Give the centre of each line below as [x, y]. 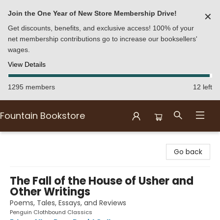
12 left [203, 87]
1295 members [31, 87]
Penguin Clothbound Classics [51, 212]
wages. [19, 50]
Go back [188, 152]
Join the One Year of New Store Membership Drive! [92, 13]
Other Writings [50, 192]
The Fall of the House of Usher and [102, 181]
